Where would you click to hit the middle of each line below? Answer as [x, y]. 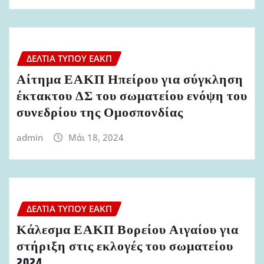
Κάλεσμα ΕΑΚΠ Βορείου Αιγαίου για [128, 230]
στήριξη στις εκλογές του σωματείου [125, 247]
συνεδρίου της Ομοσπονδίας [100, 113]
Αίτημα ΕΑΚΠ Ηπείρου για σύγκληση [130, 80]
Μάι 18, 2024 [96, 137]
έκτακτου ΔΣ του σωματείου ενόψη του [132, 96]
